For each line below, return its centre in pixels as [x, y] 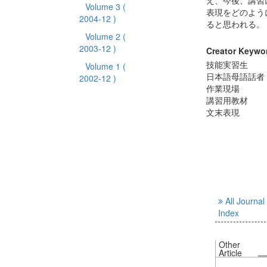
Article [230, 253]
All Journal [245, 201]
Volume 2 [104, 36]
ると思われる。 [235, 24]
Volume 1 [104, 66]
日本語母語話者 [235, 76]
